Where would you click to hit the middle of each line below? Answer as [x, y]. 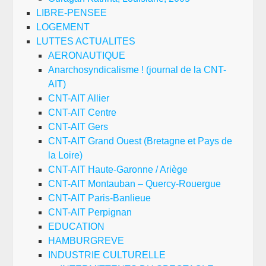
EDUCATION [76, 227]
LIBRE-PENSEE [72, 13]
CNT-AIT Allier [79, 99]
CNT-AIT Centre [82, 113]
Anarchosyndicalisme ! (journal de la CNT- [137, 70]
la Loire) [65, 156]
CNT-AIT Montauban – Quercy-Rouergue [134, 184]
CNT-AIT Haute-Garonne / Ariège [118, 170]
